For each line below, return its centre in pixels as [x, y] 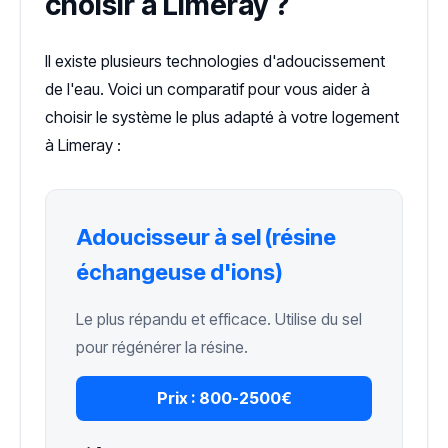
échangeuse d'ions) [179, 272]
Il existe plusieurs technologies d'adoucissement [215, 61]
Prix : [176, 398]
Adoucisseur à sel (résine [206, 237]
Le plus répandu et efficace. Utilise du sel [219, 319]
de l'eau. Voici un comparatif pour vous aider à [207, 89]
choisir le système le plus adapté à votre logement [222, 117]
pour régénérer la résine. [162, 347]
